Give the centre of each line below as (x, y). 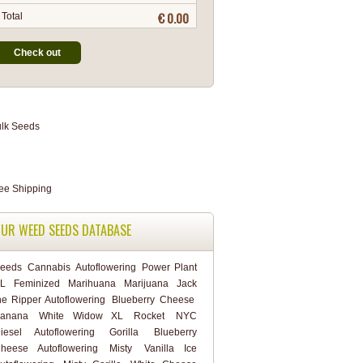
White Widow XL (81, 316)
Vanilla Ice (170, 348)
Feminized (36, 284)
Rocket (149, 316)
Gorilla (124, 332)
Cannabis (49, 267)
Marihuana (92, 284)
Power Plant (169, 267)
